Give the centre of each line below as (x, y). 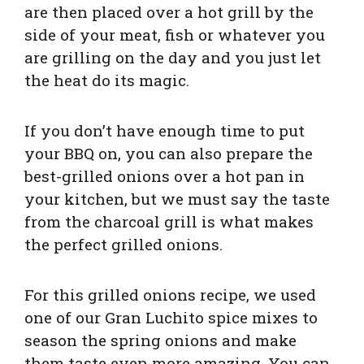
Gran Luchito (154, 318)
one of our (65, 318)
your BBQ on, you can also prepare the (169, 154)
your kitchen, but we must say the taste (177, 199)
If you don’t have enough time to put (165, 131)
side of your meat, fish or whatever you (175, 35)
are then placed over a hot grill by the (169, 12)
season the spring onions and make (160, 340)
